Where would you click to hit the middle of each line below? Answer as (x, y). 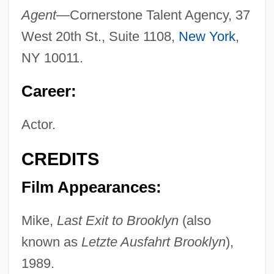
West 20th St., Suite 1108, (100, 36)
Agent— (45, 15)
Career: (49, 91)
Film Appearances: (91, 187)
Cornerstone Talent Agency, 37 (160, 15)
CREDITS (60, 159)
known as (51, 242)
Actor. (38, 124)
